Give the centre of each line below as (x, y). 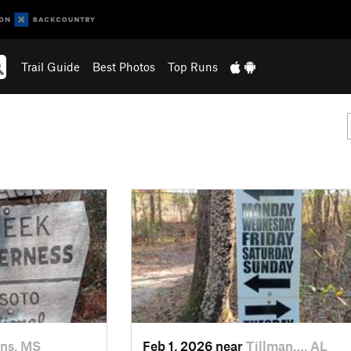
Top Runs (192, 67)
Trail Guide (50, 67)
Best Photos (123, 67)
